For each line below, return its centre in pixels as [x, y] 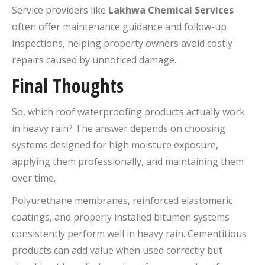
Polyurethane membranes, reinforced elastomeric [122, 200]
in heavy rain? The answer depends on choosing [119, 128]
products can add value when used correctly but [117, 250]
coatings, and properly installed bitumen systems [121, 217]
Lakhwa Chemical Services [171, 10]
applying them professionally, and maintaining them [128, 161]
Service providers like [60, 10]
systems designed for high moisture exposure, [115, 145]
